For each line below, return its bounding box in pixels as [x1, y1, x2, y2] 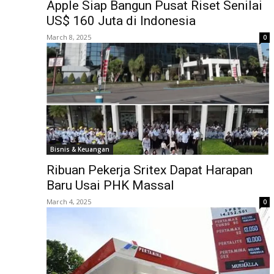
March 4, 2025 [46, 197, 91, 207]
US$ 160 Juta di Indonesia [46, 13, 196, 29]
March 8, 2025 [46, 32, 91, 42]
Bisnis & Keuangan [50, 145, 109, 154]
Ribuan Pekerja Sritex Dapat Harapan [46, 163, 253, 178]
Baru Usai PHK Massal [46, 178, 174, 193]
